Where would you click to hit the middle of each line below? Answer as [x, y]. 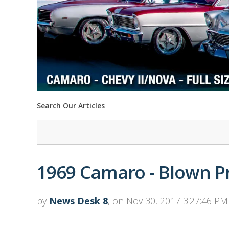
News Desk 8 [78, 201]
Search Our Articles [71, 106]
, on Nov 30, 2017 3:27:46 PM [168, 201]
